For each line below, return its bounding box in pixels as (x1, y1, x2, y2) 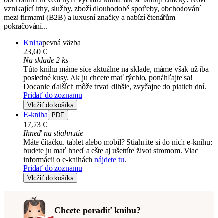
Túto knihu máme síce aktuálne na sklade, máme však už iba (23, 64, 209, 73)
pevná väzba (42, 38, 81, 47)
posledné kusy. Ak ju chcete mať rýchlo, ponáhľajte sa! (23, 73, 193, 82)
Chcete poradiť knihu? (54, 205, 141, 216)
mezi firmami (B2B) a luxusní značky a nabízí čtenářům (4, 13, 175, 21)
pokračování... (4, 21, 48, 30)
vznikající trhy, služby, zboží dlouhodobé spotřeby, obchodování (4, 4, 201, 13)
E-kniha (23, 110, 48, 119)
